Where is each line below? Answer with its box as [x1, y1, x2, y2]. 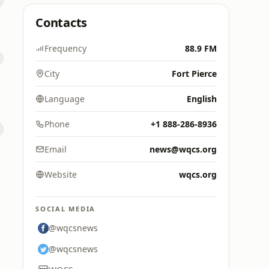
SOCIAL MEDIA [35, 204, 96, 213]
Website [44, 169, 77, 180]
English [187, 93, 217, 104]
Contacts [35, 14, 88, 31]
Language [44, 93, 85, 104]
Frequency [44, 43, 86, 54]
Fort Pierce [172, 68, 217, 79]
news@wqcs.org [150, 144, 217, 155]
